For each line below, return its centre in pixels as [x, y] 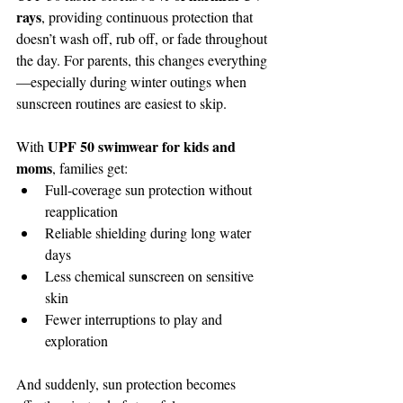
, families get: [90, 168]
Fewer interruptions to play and [135, 319]
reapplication [81, 211]
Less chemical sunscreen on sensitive [151, 276]
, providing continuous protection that [149, 17]
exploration [76, 341]
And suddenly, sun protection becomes [128, 384]
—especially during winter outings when [133, 82]
